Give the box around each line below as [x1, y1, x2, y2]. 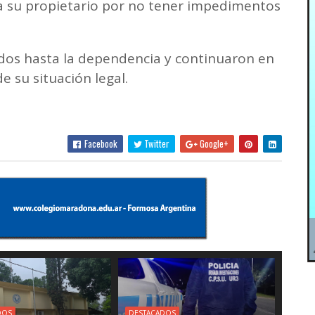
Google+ [197, 136, 229, 150]
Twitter [141, 136, 169, 150]
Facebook [82, 136, 117, 150]
